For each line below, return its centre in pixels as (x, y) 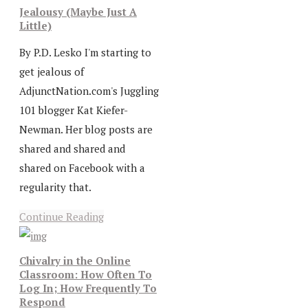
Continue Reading (62, 216)
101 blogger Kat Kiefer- (74, 110)
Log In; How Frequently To (88, 288)
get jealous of (52, 71)
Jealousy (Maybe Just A (78, 11)
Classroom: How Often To (86, 275)
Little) (35, 25)
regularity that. (55, 187)
